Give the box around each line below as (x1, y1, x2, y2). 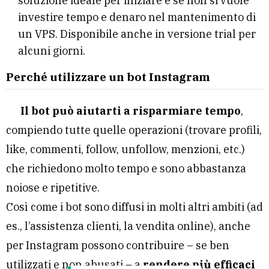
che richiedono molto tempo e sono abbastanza (6, 162, 246, 176)
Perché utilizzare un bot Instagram (6, 70, 210, 85)
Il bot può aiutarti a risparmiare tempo (20, 104, 241, 118)
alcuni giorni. (18, 44, 85, 58)
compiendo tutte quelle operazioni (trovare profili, (6, 123, 262, 138)
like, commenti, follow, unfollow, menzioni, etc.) (6, 142, 245, 157)
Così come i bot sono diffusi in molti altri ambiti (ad (6, 200, 263, 214)
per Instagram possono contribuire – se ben (6, 238, 229, 253)
